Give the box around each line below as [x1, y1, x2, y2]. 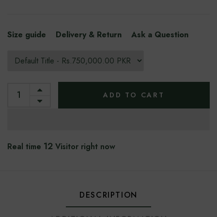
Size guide [7, 29, 46, 40]
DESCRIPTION [79, 189, 138, 201]
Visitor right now [53, 141, 115, 152]
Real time [7, 141, 44, 152]
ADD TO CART [103, 90, 165, 100]
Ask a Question [131, 29, 188, 40]
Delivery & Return [56, 29, 122, 40]
